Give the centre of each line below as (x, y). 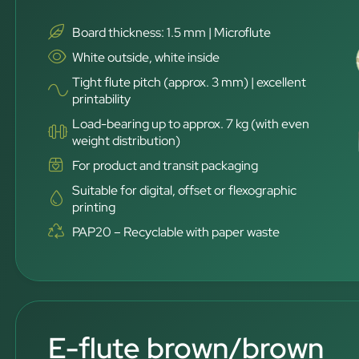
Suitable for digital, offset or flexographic (185, 190)
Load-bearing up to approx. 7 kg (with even (191, 123)
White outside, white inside (146, 57)
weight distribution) (127, 140)
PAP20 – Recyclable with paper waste (176, 232)
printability (102, 99)
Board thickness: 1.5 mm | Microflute (172, 32)
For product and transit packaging (165, 165)
